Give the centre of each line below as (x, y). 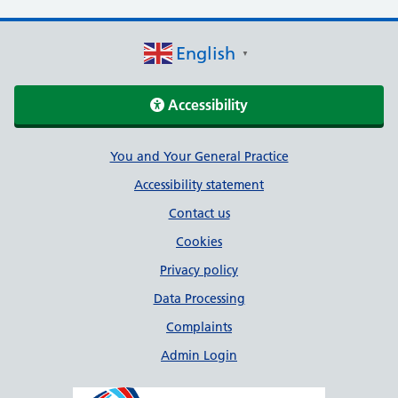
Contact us (199, 213)
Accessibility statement (199, 185)
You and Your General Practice (199, 156)
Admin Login (199, 355)
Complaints (199, 327)
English (205, 53)
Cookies (199, 242)
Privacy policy (199, 270)
